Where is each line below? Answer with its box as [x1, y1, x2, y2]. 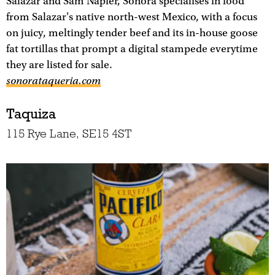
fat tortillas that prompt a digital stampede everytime [6, 43, 258, 56]
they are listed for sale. [6, 59, 112, 72]
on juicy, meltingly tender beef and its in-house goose [6, 27, 258, 40]
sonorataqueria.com [6, 74, 101, 88]
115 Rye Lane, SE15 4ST [6, 126, 131, 141]
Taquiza [6, 105, 56, 123]
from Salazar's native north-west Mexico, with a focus [6, 11, 257, 24]
